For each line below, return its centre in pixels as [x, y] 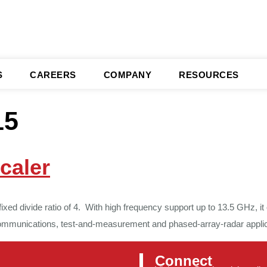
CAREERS [53, 75]
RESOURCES [209, 75]
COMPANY [127, 75]
